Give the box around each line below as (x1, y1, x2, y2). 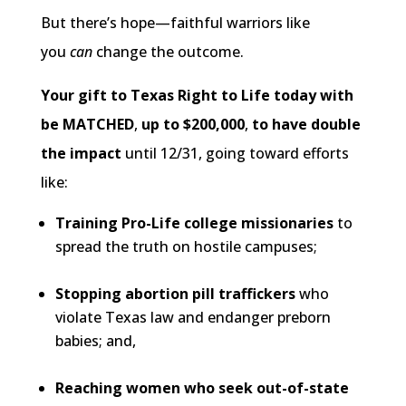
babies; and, (54, 331, 136, 352)
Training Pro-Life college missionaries (54, 213, 333, 234)
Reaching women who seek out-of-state (54, 378, 349, 399)
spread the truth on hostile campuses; (54, 237, 317, 257)
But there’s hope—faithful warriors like (40, 13, 310, 34)
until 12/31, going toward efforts (124, 143, 349, 164)
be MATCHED (40, 114, 134, 135)
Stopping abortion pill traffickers (54, 284, 295, 304)
